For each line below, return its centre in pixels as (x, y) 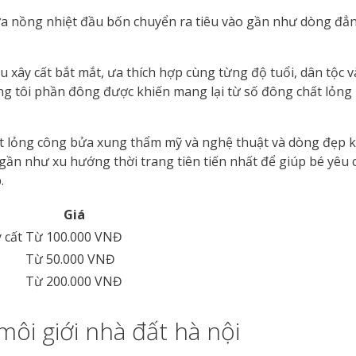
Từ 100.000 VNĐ (74, 236)
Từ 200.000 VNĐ (74, 281)
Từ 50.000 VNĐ (70, 259)
